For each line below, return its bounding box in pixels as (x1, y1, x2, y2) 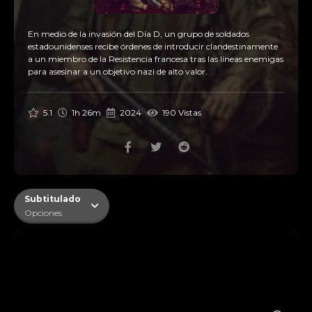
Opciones (24, 208, 62, 218)
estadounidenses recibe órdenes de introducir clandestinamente (28, 41, 278, 52)
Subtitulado (24, 194, 81, 204)
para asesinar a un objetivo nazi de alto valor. (28, 66, 208, 77)
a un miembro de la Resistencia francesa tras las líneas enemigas (28, 54, 283, 64)
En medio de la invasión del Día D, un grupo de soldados (28, 29, 249, 39)
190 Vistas (159, 107, 201, 118)
